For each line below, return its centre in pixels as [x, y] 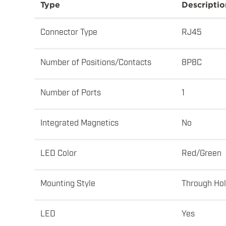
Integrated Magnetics [79, 122]
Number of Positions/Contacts [96, 62]
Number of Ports [71, 92]
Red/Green [202, 153]
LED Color [59, 153]
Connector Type [69, 32]
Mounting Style [68, 183]
